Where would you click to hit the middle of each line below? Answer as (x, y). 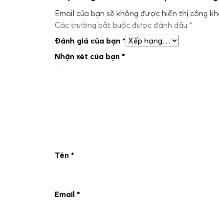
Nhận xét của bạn (88, 56)
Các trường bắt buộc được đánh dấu (122, 25)
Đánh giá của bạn (88, 40)
